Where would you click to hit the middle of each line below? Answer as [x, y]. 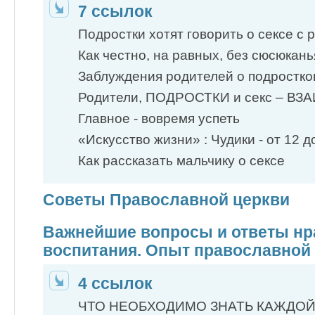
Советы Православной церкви [166, 199]
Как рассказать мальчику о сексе [181, 161]
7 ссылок [115, 11]
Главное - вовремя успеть [159, 119]
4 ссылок [115, 283]
